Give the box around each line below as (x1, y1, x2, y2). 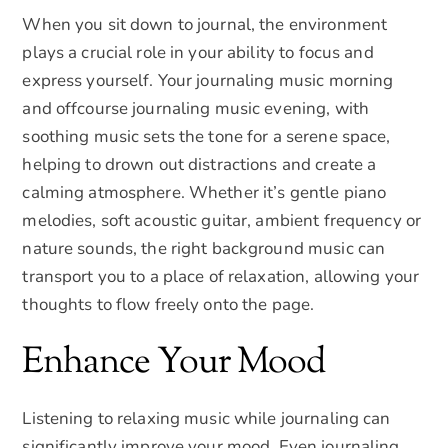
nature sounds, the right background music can (22, 236, 386, 260)
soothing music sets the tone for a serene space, (22, 124, 391, 148)
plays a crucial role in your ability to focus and (22, 40, 374, 64)
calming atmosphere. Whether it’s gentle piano (22, 180, 387, 204)
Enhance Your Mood (22, 337, 326, 389)
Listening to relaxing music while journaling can (22, 406, 391, 430)
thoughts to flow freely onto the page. (22, 292, 315, 316)
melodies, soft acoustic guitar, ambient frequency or (22, 208, 422, 232)
